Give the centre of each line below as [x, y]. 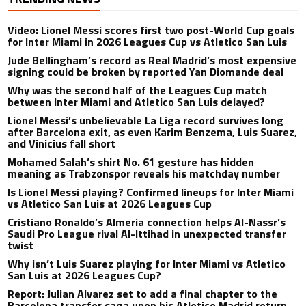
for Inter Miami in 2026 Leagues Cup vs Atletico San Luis [148, 42]
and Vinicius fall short [62, 144]
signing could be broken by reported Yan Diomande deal [146, 72]
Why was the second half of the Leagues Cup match [138, 91]
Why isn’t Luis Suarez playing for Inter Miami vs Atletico [147, 264]
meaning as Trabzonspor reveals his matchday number [144, 174]
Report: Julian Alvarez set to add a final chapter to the [143, 294]
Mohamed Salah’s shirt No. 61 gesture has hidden [131, 162]
